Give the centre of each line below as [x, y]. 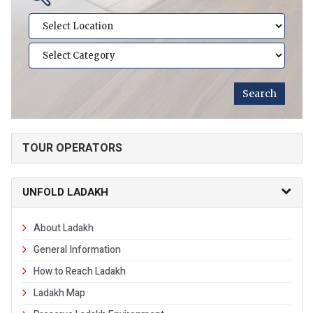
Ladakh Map [59, 293]
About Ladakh [64, 228]
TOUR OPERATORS [72, 148]
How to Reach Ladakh [80, 271]
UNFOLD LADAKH [65, 192]
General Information [77, 249]
